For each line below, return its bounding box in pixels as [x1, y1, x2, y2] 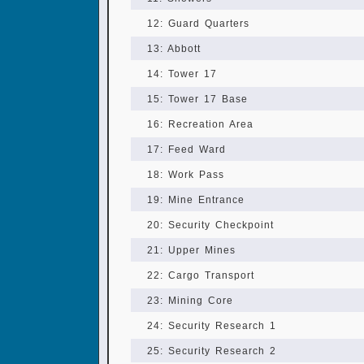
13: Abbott [147, 43, 201, 54]
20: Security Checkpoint [147, 219, 274, 231]
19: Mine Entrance [147, 194, 245, 206]
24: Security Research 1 [147, 320, 276, 331]
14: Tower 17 [147, 68, 217, 80]
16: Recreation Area [147, 119, 253, 130]
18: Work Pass [147, 169, 224, 180]
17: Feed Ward [147, 144, 226, 155]
